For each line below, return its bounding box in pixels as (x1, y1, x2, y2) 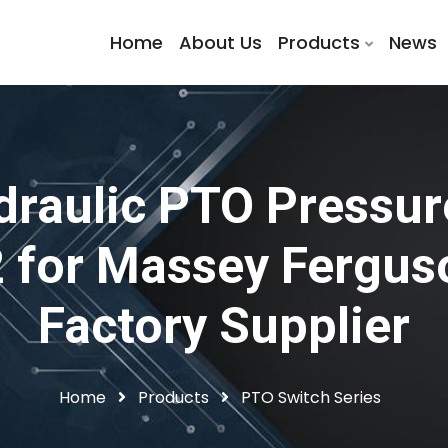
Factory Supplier (38, 297, 410, 355)
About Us (179, 30, 262, 55)
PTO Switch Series (241, 386, 381, 409)
